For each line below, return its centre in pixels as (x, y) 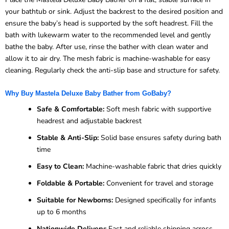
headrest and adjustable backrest (89, 121)
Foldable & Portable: (71, 183)
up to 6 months (62, 212)
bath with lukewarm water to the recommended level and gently (108, 35)
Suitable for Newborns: (75, 200)
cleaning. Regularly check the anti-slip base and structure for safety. (112, 70)
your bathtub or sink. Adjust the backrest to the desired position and (114, 11)
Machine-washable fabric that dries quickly (153, 166)
